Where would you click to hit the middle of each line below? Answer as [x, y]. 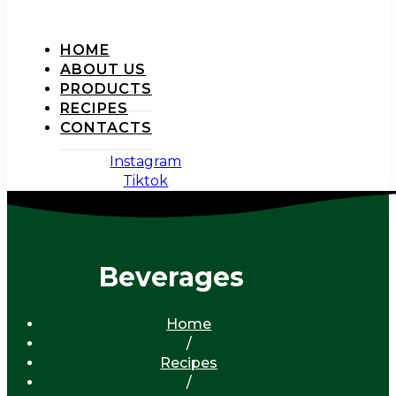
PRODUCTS [106, 89]
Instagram [146, 161]
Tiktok [146, 181]
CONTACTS [106, 128]
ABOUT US [103, 69]
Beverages [171, 277]
